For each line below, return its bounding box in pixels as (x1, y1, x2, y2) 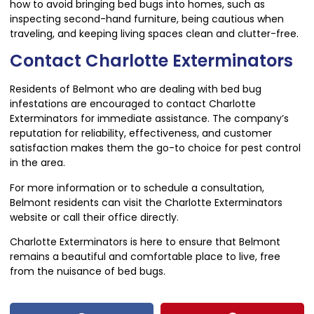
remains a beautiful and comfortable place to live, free (10, 250, 280, 264)
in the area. (10, 156, 65, 170)
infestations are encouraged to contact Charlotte (10, 97, 256, 111)
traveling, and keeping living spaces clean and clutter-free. (10, 26, 299, 41)
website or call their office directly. (10, 210, 179, 224)
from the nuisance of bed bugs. (10, 264, 165, 279)
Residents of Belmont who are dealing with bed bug (10, 82, 261, 97)
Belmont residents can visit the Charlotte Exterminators (10, 195, 282, 210)
